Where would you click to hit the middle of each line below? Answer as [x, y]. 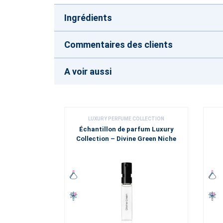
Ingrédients [88, 18]
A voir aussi [88, 71]
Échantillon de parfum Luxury [126, 129]
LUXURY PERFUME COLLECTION [126, 119]
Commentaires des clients [118, 45]
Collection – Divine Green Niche [126, 139]
